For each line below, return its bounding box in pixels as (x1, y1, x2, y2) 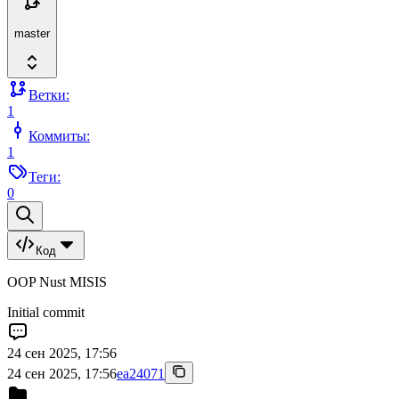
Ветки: (28, 87, 69, 103)
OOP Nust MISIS (7, 274, 107, 290)
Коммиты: (28, 128, 90, 144)
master (14, 26, 50, 40)
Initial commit (7, 305, 85, 321)
